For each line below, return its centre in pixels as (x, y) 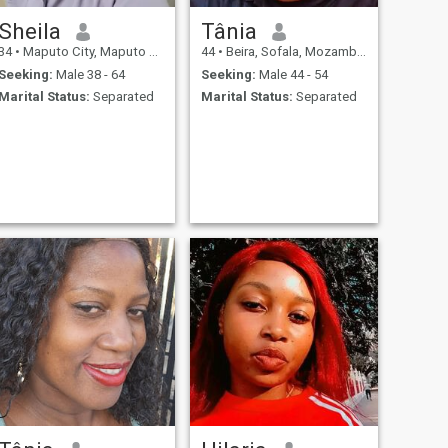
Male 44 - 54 (291, 74)
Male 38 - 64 (88, 74)
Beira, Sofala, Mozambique (289, 52)
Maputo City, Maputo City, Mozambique (84, 52)
